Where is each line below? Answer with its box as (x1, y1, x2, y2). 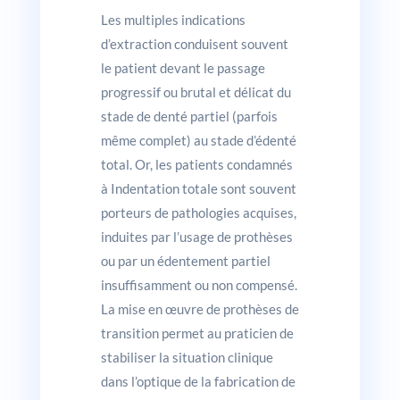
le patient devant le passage (100, 59, 265, 76)
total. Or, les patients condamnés (100, 155, 293, 172)
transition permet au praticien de (100, 324, 294, 341)
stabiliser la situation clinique (100, 348, 273, 365)
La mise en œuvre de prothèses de (100, 300, 299, 317)
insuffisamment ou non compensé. (100, 276, 297, 293)
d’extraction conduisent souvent (100, 35, 288, 52)
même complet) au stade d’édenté (100, 131, 296, 148)
